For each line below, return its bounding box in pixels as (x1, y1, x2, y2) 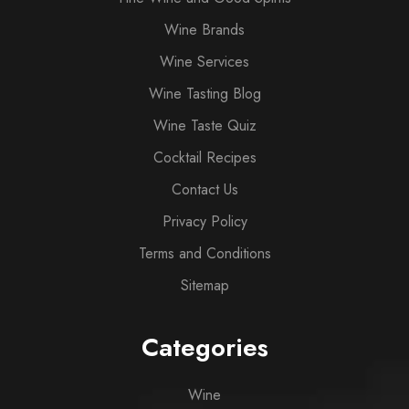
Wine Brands (164, 18, 245, 40)
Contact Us (171, 178, 238, 200)
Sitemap (180, 274, 229, 296)
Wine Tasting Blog (148, 82, 261, 104)
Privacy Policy (162, 210, 247, 232)
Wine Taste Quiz (152, 114, 257, 136)
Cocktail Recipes (152, 146, 257, 168)
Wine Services (160, 50, 249, 72)
